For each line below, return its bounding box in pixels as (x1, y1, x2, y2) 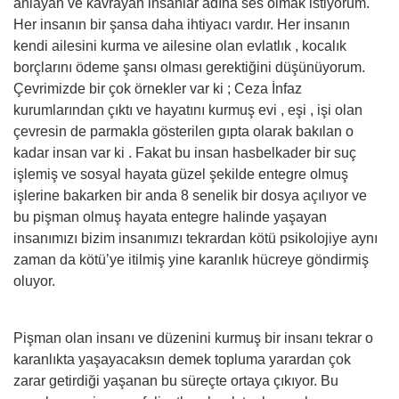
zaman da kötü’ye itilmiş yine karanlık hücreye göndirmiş (13, 251, 369, 267)
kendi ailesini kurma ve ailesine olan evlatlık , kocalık (13, 37, 346, 53)
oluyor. (13, 273, 55, 289)
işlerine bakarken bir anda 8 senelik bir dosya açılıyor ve (13, 187, 367, 203)
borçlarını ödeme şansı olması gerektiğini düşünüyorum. (13, 59, 365, 75)
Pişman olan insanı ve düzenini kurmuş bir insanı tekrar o (13, 330, 373, 346)
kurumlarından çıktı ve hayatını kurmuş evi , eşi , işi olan (13, 102, 362, 118)
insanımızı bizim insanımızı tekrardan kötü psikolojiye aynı (13, 230, 378, 246)
